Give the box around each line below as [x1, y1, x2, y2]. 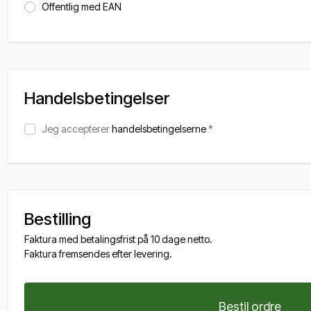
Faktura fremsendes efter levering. [24, 248, 172, 260]
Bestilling [24, 209, 91, 229]
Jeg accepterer [42, 123, 112, 135]
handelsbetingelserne [112, 123, 206, 135]
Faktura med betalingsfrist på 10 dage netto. [24, 233, 212, 245]
